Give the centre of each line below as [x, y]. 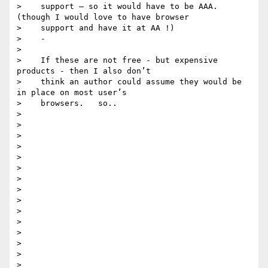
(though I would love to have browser [103, 17]
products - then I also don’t [84, 71]
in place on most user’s [72, 93]
